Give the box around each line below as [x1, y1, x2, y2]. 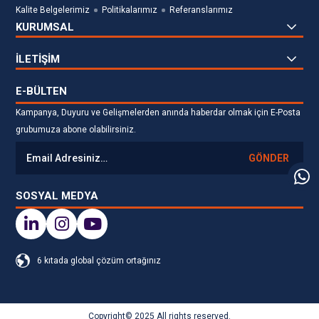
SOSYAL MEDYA [16, 189, 99, 203]
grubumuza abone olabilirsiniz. [16, 125, 137, 135]
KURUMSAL [16, 21, 75, 34]
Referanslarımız [169, 5, 234, 16]
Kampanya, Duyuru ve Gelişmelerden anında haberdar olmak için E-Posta [16, 108, 301, 118]
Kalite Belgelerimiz [16, 5, 90, 16]
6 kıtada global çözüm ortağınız [37, 256, 162, 266]
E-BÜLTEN [16, 85, 68, 98]
